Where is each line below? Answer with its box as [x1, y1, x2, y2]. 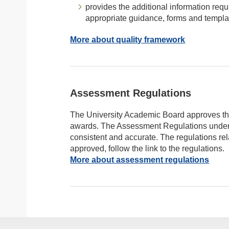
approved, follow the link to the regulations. [70, 144, 225, 153]
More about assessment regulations [70, 155, 210, 164]
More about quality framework [70, 35, 186, 44]
